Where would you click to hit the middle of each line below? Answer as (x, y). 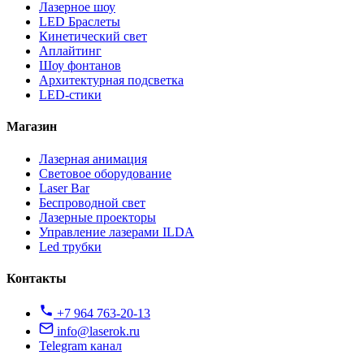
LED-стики (70, 94)
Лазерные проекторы (97, 217)
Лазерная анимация (93, 158)
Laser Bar (64, 188)
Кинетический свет (93, 36)
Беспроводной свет (92, 202)
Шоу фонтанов (80, 65)
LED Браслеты (80, 21)
